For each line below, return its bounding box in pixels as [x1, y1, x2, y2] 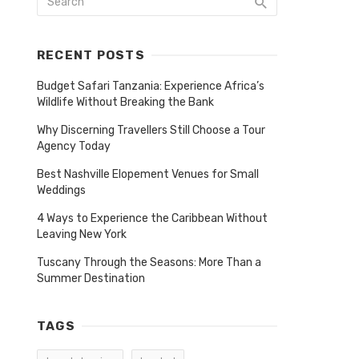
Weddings [37, 184, 86, 197]
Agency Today [37, 139, 111, 153]
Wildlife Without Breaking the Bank [37, 95, 214, 109]
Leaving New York [37, 228, 127, 241]
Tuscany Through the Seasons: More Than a [37, 256, 261, 269]
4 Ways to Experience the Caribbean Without [37, 212, 268, 225]
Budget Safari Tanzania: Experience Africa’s [37, 79, 264, 93]
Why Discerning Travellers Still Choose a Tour [37, 123, 265, 137]
